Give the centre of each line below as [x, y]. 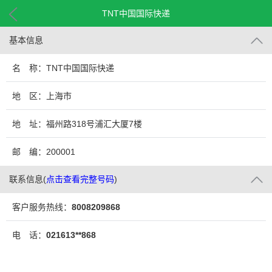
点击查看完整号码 [80, 179]
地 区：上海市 [42, 96]
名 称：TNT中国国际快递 [63, 68]
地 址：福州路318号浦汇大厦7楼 [77, 124]
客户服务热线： [42, 207]
